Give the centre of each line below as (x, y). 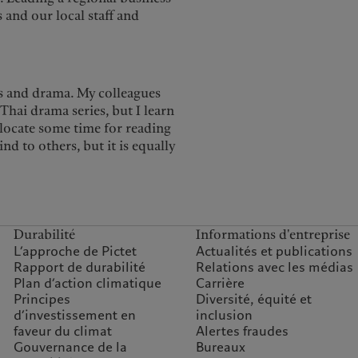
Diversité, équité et (253, 300)
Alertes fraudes (242, 332)
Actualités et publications (274, 252)
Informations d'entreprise (272, 235)
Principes (42, 300)
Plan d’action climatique (87, 284)
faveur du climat (62, 332)
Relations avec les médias (274, 268)
